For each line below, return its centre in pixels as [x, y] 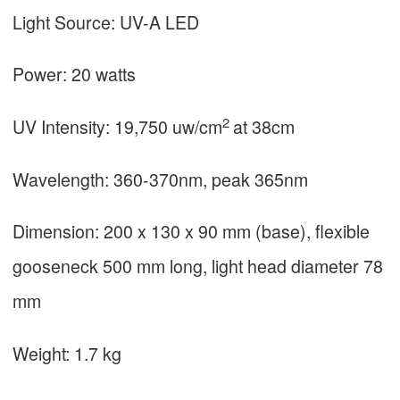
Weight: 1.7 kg [67, 353]
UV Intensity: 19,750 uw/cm [117, 127]
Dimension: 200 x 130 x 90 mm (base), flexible [191, 231]
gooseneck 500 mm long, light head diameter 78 [198, 266]
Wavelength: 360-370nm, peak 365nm [160, 179]
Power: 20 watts [74, 74]
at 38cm [264, 127]
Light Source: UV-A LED [106, 21]
